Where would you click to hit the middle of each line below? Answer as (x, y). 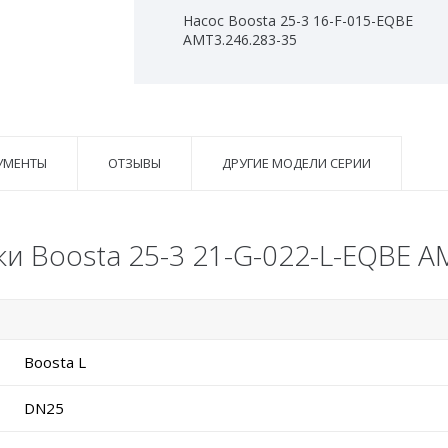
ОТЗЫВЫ (134, 163)
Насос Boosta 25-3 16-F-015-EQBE (298, 21)
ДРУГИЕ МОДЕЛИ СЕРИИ (296, 163)
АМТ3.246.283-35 (240, 40)
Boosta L (55, 362)
